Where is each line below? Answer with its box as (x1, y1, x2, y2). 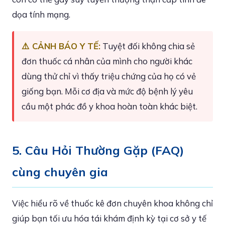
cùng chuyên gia (12, 164, 108, 179)
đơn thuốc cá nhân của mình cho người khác (22, 56, 192, 66)
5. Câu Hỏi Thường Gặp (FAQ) (12, 143, 184, 158)
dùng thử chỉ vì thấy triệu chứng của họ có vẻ (22, 71, 196, 81)
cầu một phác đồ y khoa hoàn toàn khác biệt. (22, 101, 197, 111)
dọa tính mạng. (12, 9, 70, 20)
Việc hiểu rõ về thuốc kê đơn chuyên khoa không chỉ (12, 198, 213, 208)
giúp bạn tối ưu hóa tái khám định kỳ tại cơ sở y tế (12, 213, 206, 223)
